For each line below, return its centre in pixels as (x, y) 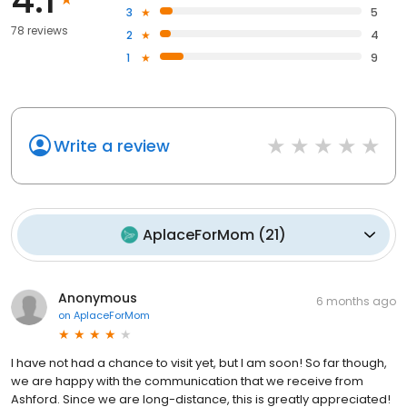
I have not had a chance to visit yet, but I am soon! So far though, (199, 362)
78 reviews (40, 30)
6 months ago (356, 301)
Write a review (112, 145)
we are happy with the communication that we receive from (187, 381)
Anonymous (98, 298)
